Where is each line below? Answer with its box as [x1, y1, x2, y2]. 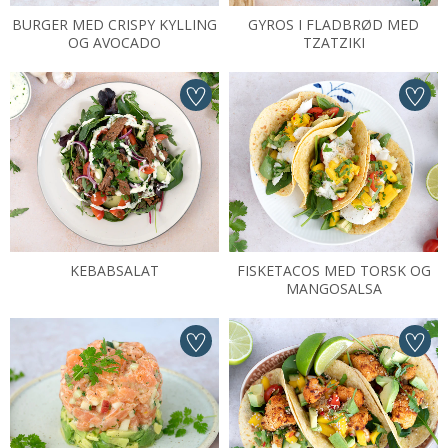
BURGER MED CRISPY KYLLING [12, 15, 217, 34]
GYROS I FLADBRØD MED [248, 15, 419, 34]
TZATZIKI [302, 33, 365, 52]
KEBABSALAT [70, 261, 159, 280]
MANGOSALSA [285, 279, 382, 298]
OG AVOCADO [68, 33, 161, 52]
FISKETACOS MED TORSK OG [236, 261, 431, 280]
